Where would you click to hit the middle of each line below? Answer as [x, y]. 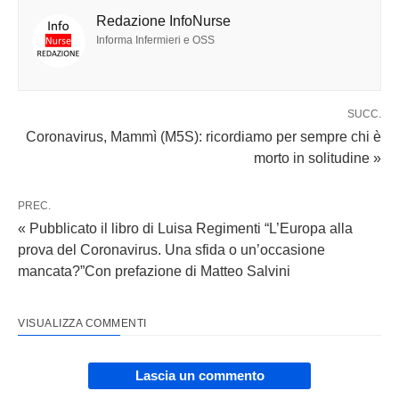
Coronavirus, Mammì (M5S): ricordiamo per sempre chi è [204, 137]
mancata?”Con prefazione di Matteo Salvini [154, 272]
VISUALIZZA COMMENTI [82, 324]
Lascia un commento [199, 376]
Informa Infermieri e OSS [155, 41]
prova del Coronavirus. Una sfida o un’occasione [171, 250]
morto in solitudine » [318, 159]
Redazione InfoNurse [163, 21]
